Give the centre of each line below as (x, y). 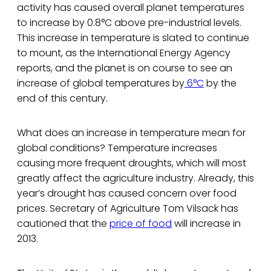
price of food (141, 224)
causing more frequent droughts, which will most (132, 163)
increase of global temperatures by (101, 83)
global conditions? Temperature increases (117, 148)
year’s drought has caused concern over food (127, 194)
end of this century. (62, 99)
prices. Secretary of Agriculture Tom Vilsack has (128, 209)
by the (220, 83)
